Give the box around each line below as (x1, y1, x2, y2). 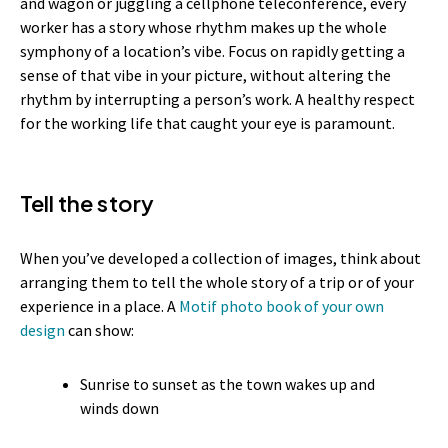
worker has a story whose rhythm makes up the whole (20, 17, 387, 38)
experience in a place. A (20, 296, 176, 317)
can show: (65, 320, 134, 341)
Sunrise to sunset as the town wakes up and (80, 374, 375, 395)
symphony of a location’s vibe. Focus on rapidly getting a (20, 41, 405, 62)
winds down (80, 398, 159, 419)
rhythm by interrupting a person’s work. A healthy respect (20, 89, 415, 110)
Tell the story (20, 189, 154, 218)
